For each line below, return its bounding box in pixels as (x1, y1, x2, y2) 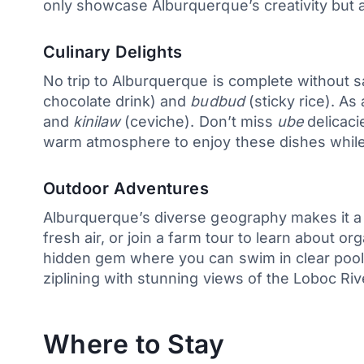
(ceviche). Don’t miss (120, 112, 277, 130)
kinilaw (72, 112, 121, 130)
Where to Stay (42, 327, 224, 360)
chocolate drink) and (42, 92, 191, 110)
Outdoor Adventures (42, 178, 210, 198)
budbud (190, 92, 245, 110)
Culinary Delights (42, 41, 183, 62)
